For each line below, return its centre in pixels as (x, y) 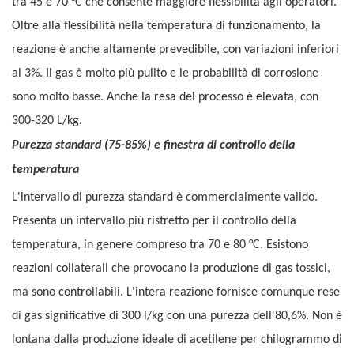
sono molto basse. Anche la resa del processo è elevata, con (165, 98)
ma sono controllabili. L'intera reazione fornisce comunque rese (176, 293)
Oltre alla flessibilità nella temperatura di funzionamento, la (166, 26)
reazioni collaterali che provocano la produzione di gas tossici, (171, 269)
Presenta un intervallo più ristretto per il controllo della (154, 222)
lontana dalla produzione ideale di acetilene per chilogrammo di (177, 340)
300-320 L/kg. (47, 121)
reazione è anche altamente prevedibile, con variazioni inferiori (175, 50)
